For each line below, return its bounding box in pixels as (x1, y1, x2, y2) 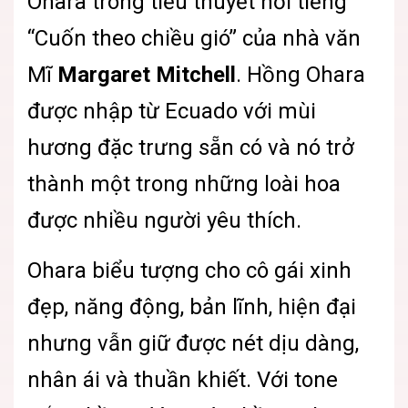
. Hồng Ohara (236, 62, 365, 88)
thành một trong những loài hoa (27, 171, 341, 198)
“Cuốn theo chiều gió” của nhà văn (27, 25, 361, 52)
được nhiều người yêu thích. (27, 208, 301, 234)
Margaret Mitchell (57, 62, 236, 88)
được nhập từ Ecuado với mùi (27, 98, 316, 125)
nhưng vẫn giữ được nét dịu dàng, (27, 331, 359, 357)
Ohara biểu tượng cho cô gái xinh (27, 258, 352, 284)
